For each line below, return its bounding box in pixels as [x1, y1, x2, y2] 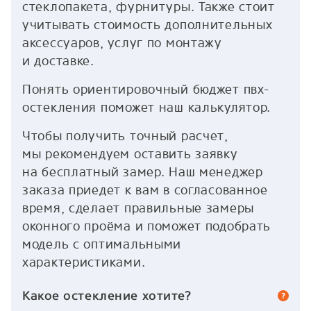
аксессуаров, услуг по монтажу [22, 35, 222, 51]
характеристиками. [22, 254, 146, 271]
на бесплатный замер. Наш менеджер [22, 164, 263, 180]
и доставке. [22, 53, 94, 69]
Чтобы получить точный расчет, [22, 128, 228, 144]
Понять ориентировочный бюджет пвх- [22, 81, 269, 98]
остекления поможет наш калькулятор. [22, 99, 271, 116]
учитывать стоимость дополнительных [22, 17, 273, 33]
